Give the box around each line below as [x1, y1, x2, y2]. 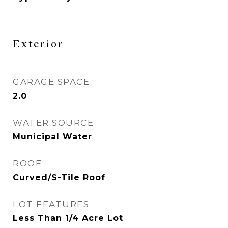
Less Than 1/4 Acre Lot [13, 213, 123, 223]
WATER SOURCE [13, 118, 94, 128]
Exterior [13, 38, 64, 50]
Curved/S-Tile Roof [13, 173, 105, 182]
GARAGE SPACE [13, 77, 90, 87]
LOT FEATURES [13, 199, 89, 209]
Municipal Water [13, 132, 92, 141]
